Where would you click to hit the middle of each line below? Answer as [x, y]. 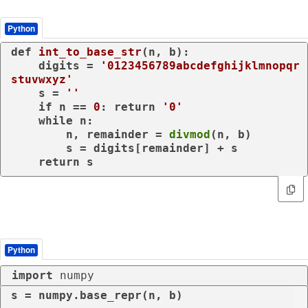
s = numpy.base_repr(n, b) [97, 295]
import [32, 276]
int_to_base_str [90, 52]
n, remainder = [118, 134]
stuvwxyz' [42, 79]
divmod [190, 134]
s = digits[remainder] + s [38, 148]
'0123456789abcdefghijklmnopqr [200, 65]
